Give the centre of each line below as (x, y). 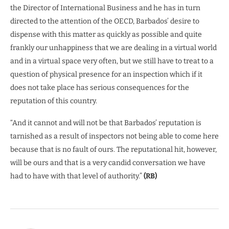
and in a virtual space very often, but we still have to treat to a (112, 61)
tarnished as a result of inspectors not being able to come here (114, 136)
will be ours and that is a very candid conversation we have (108, 163)
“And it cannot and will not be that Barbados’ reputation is (106, 123)
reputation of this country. (54, 101)
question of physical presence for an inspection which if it (106, 74)
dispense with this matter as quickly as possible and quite (106, 34)
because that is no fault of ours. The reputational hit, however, (113, 149)
